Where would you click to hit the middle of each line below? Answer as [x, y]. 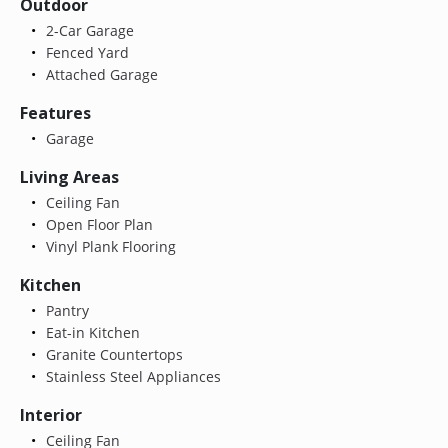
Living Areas [69, 176]
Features [55, 112]
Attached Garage [99, 74]
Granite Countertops [112, 354]
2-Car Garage [87, 30]
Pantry [65, 310]
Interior [51, 414]
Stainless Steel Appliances [131, 376]
